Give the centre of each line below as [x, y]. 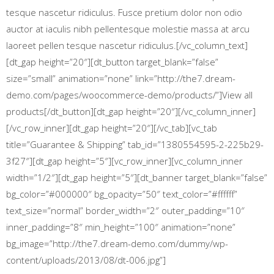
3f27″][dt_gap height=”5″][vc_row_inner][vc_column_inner [124, 161]
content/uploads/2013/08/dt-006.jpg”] [86, 260]
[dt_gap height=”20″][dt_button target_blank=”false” [112, 62]
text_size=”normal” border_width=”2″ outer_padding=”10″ [125, 210]
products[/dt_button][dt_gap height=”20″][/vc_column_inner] [131, 111]
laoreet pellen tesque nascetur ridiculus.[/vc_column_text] [127, 45]
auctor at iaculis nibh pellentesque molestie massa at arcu [128, 29]
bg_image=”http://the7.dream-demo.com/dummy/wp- [117, 243]
